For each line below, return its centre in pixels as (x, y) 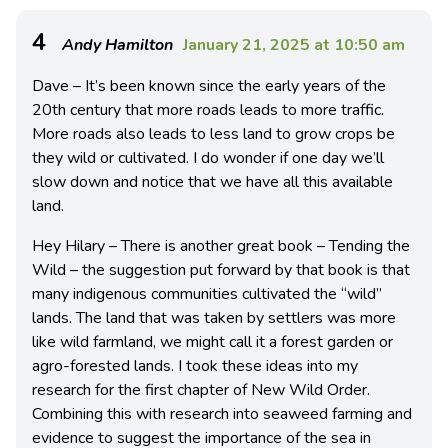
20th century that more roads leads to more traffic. (208, 109)
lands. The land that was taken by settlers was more (214, 317)
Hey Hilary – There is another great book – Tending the (221, 245)
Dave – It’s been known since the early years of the (209, 85)
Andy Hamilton (117, 44)
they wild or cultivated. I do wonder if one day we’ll (208, 157)
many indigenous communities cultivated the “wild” (207, 293)
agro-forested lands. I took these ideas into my (195, 365)
